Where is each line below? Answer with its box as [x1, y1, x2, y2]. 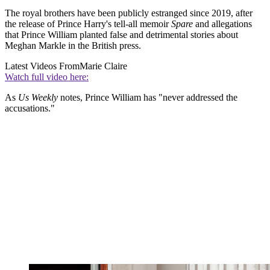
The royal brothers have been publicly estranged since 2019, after [5, 8, 253, 19]
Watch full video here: [5, 72, 89, 83]
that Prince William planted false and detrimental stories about [5, 30, 238, 40]
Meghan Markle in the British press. [5, 40, 141, 51]
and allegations [195, 19, 252, 30]
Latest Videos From [5, 61, 80, 72]
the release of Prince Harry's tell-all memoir [5, 19, 171, 30]
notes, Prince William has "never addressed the [60, 92, 237, 103]
